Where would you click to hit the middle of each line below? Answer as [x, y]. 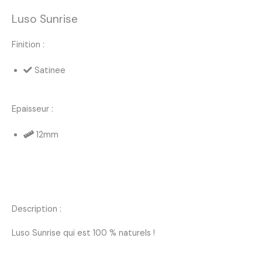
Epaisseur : [32, 109]
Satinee [50, 70]
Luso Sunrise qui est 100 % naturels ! [83, 233]
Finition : [28, 44]
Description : [37, 209]
